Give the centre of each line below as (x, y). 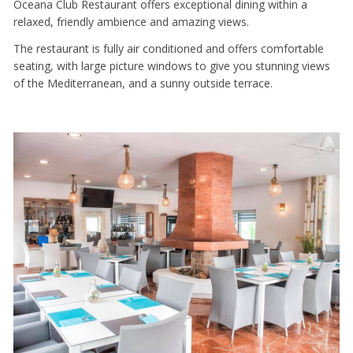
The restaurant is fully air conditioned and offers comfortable (169, 49)
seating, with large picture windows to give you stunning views (172, 66)
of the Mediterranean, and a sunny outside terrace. (143, 84)
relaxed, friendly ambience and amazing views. (131, 21)
